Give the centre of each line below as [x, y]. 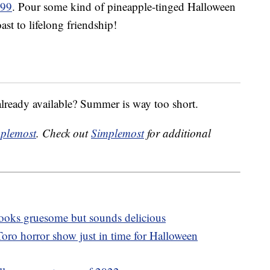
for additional [177, 133]
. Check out [64, 133]
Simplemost [118, 133]
